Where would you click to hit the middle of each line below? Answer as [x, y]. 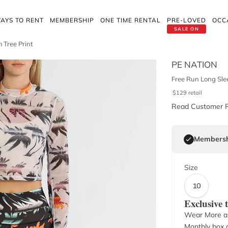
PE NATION [194, 64]
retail [195, 93]
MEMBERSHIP [72, 20]
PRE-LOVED [187, 20]
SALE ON [187, 29]
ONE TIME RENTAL [131, 20]
